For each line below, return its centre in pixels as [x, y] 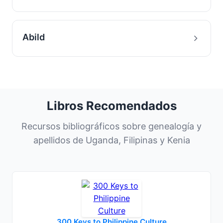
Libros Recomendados [111, 106]
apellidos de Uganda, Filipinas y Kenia [111, 140]
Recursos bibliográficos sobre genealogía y [111, 126]
